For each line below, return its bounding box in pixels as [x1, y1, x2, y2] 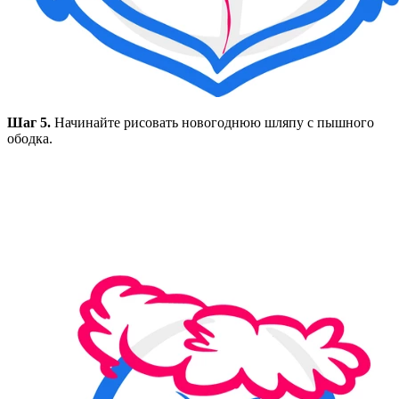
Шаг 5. [7, 114, 51, 130]
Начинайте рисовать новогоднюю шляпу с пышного [51, 114, 374, 130]
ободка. [7, 130, 53, 146]
